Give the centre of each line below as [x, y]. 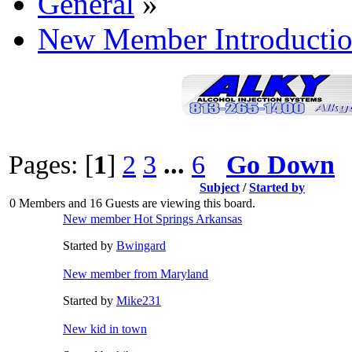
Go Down [280, 164]
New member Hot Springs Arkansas [152, 218]
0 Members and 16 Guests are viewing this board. [132, 203]
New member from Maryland [136, 273]
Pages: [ [51, 164]
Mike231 [139, 300]
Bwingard [141, 245]
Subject [220, 187]
